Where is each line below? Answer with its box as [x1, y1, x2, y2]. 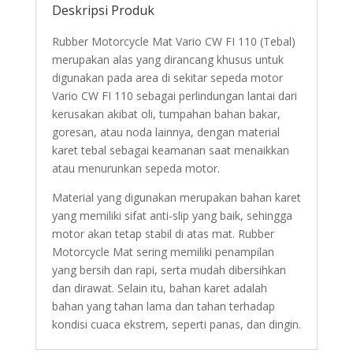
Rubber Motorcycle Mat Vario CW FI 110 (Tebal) [51, 34, 295, 49]
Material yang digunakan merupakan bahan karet [51, 190, 301, 205]
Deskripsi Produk [51, 2, 154, 19]
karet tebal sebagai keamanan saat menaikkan [51, 143, 289, 158]
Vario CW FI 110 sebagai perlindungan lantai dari [51, 88, 297, 103]
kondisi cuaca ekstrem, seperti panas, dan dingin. [51, 317, 301, 332]
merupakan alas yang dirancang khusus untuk [51, 52, 284, 67]
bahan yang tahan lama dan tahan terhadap [51, 299, 275, 314]
